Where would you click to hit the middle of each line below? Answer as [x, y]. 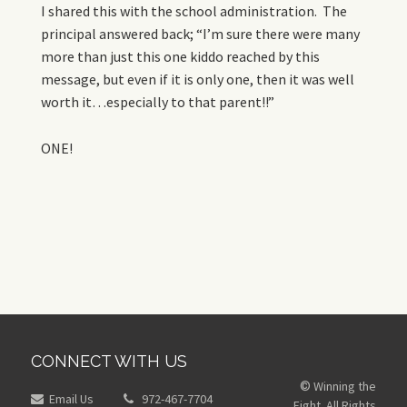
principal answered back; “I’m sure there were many [200, 34]
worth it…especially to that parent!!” [158, 102]
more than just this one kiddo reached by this [180, 57]
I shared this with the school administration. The [194, 11]
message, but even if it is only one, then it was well [198, 79]
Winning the [344, 387]
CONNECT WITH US [109, 362]
